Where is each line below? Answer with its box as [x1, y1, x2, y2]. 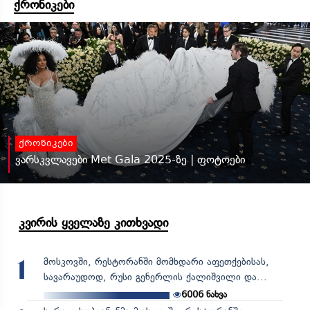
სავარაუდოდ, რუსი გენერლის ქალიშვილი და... [43, 271, 267, 283]
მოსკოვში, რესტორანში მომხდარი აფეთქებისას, [43, 255, 269, 268]
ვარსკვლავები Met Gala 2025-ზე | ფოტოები [15, 152, 245, 166]
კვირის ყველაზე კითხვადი [19, 215, 168, 230]
